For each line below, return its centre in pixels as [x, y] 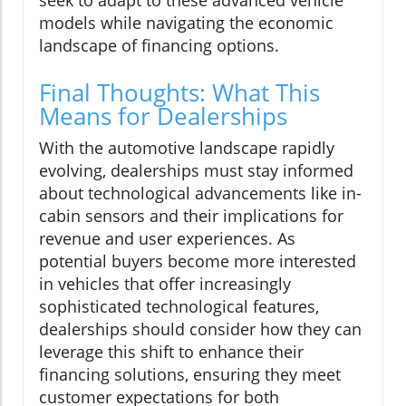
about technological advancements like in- [200, 193]
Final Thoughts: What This [179, 93]
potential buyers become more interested [198, 261]
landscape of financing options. [159, 46]
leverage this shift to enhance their [171, 352]
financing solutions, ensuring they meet [190, 375]
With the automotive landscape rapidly [187, 148]
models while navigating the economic [186, 23]
